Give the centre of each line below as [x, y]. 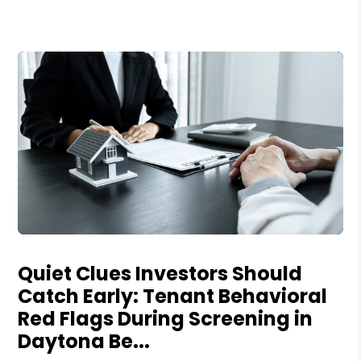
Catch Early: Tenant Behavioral [173, 296]
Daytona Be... [84, 341]
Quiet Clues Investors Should [160, 273]
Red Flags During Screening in [166, 318]
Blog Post [47, 243]
